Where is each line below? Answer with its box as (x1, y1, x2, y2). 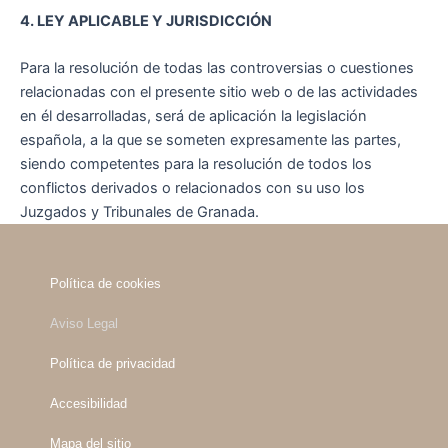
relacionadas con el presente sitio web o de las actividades (20, 82, 418, 101)
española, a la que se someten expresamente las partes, (20, 130, 401, 149)
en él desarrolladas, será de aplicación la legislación (20, 106, 367, 125)
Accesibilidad (50, 396, 127, 412)
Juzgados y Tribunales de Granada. (20, 202, 259, 221)
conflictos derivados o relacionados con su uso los (20, 178, 365, 197)
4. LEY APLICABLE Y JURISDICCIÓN (20, 11, 272, 30)
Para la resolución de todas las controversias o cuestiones (20, 58, 414, 77)
